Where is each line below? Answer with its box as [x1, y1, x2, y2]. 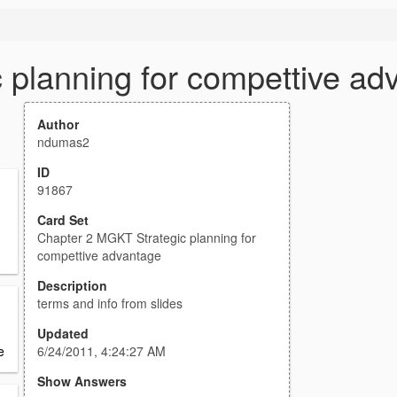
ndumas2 [37, 133, 90, 151]
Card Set [37, 211, 89, 229]
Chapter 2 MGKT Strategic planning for [37, 229, 256, 246]
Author [37, 115, 79, 133]
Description [37, 276, 107, 294]
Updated [37, 324, 89, 342]
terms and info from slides [37, 294, 183, 312]
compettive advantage [37, 246, 161, 264]
